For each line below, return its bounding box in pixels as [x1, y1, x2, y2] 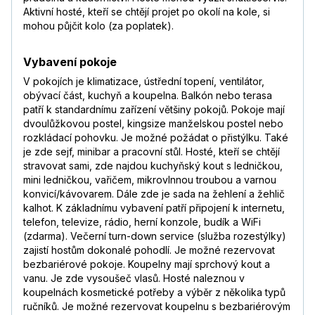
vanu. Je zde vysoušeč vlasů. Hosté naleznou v [23, 272, 245, 285]
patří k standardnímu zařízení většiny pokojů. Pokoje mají [23, 103, 285, 116]
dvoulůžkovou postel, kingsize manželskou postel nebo [23, 117, 283, 130]
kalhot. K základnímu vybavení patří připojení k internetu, [23, 202, 285, 214]
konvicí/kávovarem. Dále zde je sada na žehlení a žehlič [23, 188, 285, 200]
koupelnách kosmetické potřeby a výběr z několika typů [23, 286, 285, 299]
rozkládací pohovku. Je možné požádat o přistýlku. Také [23, 131, 288, 144]
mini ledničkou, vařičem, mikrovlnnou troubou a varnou [23, 174, 276, 186]
